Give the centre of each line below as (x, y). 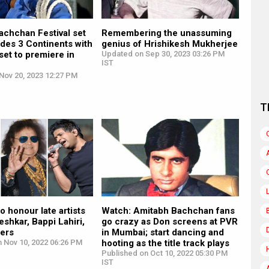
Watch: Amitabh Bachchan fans (168, 210)
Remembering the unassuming (166, 33)
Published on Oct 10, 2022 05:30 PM (164, 253)
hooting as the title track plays (165, 243)
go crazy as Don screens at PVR (169, 221)
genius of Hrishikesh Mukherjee (169, 44)
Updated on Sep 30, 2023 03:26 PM (163, 53)
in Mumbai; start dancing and (162, 232)
